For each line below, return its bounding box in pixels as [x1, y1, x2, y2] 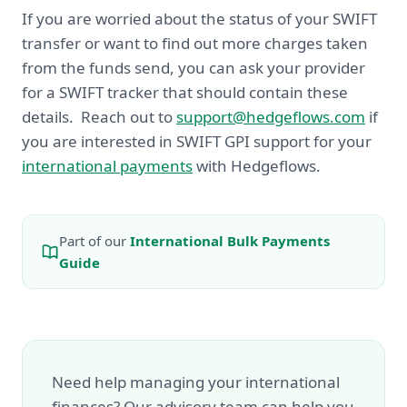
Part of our [59, 232, 130, 250]
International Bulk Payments [130, 232, 330, 250]
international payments [22, 155, 193, 176]
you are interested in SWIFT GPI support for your [22, 131, 372, 152]
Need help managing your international [52, 372, 340, 392]
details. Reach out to [22, 106, 176, 127]
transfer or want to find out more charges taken [22, 33, 368, 54]
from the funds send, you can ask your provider [22, 57, 365, 78]
